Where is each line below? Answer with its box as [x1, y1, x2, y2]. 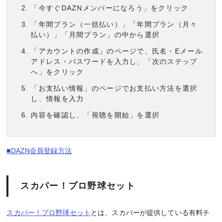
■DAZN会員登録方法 [6, 146, 72, 155]
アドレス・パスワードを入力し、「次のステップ [31, 57, 198, 65]
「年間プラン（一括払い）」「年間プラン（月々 [31, 20, 198, 28]
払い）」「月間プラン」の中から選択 [31, 30, 160, 39]
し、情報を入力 [31, 94, 84, 103]
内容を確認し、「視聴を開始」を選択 [31, 111, 160, 119]
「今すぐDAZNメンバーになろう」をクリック [31, 3, 189, 12]
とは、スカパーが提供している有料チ [91, 208, 210, 217]
